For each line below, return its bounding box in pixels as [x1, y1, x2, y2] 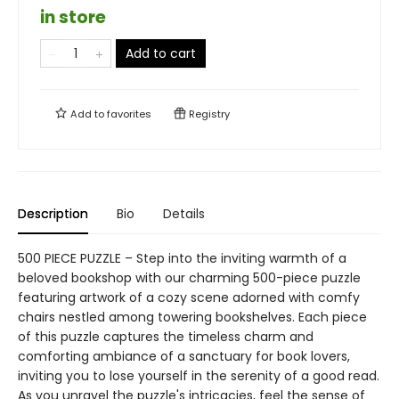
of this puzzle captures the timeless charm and [18, 328, 313, 346]
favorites [107, 107, 151, 121]
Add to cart [126, 45, 196, 62]
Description [18, 205, 88, 223]
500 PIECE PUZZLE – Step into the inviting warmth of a [18, 249, 346, 267]
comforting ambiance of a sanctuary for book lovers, [18, 347, 350, 365]
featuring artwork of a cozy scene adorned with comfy [18, 289, 360, 306]
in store [40, 5, 106, 29]
